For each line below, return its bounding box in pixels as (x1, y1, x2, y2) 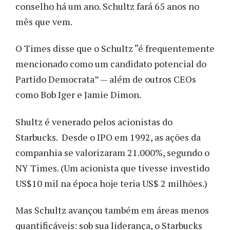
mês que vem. (15, 15, 72, 28)
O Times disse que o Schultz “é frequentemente (15, 42, 215, 55)
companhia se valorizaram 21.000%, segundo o (15, 146, 209, 159)
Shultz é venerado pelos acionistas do (15, 115, 172, 128)
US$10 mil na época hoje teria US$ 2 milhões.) (15, 177, 207, 189)
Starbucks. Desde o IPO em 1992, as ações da (15, 130, 201, 143)
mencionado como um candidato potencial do (15, 57, 206, 70)
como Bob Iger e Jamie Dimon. (15, 88, 141, 101)
